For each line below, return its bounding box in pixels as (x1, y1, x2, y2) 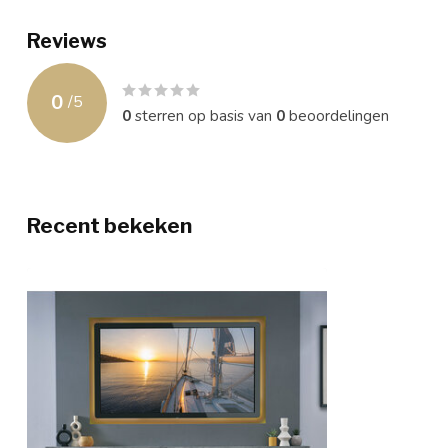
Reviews (27, 28, 107, 53)
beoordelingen (285, 104, 389, 126)
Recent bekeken (27, 212, 192, 238)
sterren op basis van (131, 104, 276, 126)
